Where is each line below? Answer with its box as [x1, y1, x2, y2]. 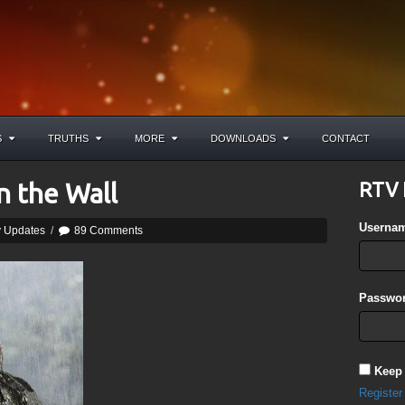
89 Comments [74, 224, 143, 237]
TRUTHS [48, 133, 89, 144]
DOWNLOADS [211, 133, 276, 144]
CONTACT [322, 133, 370, 144]
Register [359, 386, 403, 400]
